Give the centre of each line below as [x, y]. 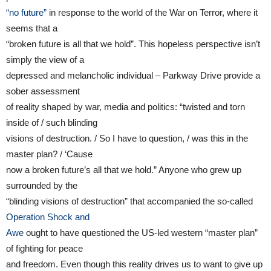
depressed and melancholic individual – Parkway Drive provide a [133, 75]
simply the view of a [45, 59]
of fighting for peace [44, 248]
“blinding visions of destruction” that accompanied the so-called [129, 201]
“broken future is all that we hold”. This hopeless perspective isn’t [133, 44]
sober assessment [43, 91]
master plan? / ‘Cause [49, 154]
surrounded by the [42, 185]
